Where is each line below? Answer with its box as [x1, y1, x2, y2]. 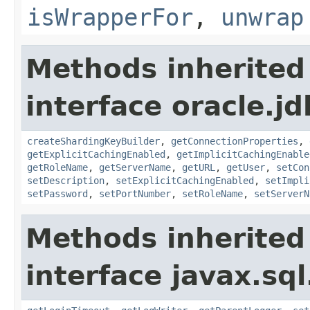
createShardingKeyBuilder [27, 135, 160, 147]
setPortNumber [99, 188, 171, 199]
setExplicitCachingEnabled [116, 174, 254, 186]
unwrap [221, 3, 304, 31]
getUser [226, 161, 265, 173]
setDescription [27, 174, 104, 186]
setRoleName [182, 188, 243, 199]
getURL [182, 161, 215, 173]
